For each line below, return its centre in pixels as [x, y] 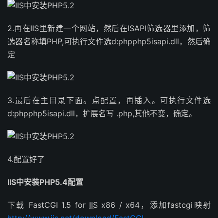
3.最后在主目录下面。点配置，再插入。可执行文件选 [109, 100]
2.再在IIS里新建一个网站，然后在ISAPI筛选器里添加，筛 [109, 28]
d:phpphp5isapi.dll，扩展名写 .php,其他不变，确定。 [102, 113]
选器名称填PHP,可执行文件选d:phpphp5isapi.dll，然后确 [109, 41]
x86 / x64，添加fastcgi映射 [154, 205]
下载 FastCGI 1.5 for [48, 205]
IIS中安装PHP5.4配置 [45, 182]
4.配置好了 [26, 159]
